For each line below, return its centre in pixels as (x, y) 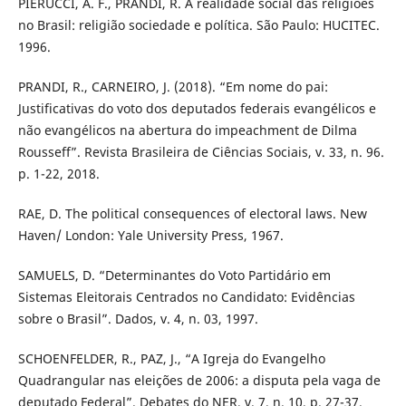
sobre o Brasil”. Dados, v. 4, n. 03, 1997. (138, 318)
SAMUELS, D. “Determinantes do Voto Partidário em (174, 275)
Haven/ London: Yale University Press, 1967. (150, 235)
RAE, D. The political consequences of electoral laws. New (192, 213)
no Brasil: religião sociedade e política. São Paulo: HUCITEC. (198, 24)
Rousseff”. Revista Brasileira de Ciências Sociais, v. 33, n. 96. (201, 151)
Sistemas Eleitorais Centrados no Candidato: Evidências (186, 296)
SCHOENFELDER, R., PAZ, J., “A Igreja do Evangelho (171, 358)
